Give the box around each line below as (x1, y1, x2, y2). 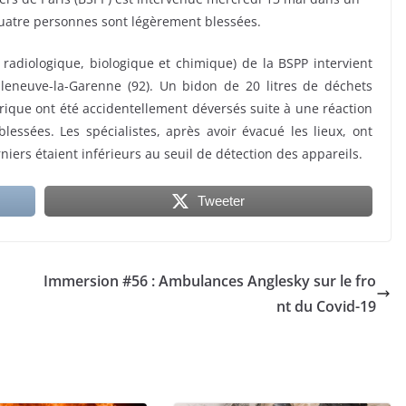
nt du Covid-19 (276, 296, 376, 317)
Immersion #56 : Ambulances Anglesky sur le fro (43, 271, 376, 292)
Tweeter (197, 193, 245, 209)
